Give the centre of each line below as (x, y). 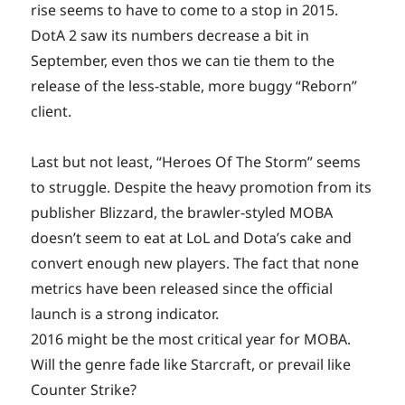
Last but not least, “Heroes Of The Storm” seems (196, 162)
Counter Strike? (84, 390)
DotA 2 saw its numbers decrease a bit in (170, 36)
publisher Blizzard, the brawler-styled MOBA (182, 213)
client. (52, 112)
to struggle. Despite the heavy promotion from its (202, 188)
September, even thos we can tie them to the (183, 61)
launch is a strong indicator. (125, 314)
